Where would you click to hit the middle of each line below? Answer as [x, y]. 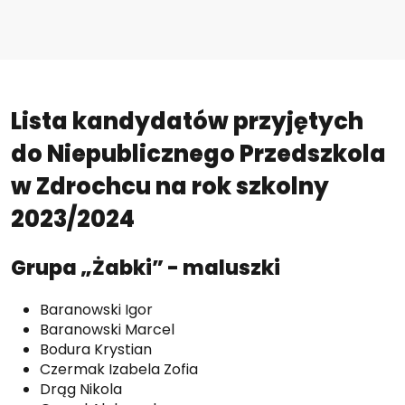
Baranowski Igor [96, 309]
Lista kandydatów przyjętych [187, 121]
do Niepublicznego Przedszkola [198, 153]
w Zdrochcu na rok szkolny [170, 186]
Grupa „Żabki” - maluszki [146, 267]
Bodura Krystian [96, 349]
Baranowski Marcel [107, 329]
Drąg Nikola [81, 389]
